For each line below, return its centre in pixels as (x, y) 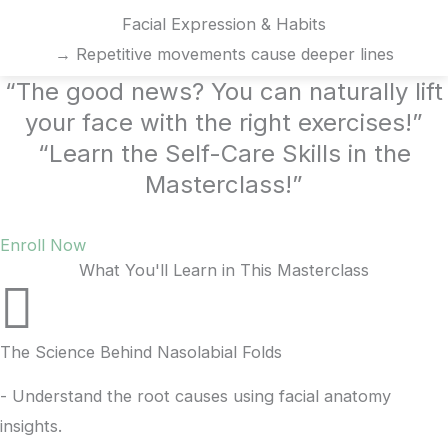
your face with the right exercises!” (224, 122)
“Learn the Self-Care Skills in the (224, 153)
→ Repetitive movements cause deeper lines (224, 54)
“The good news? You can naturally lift (224, 91)
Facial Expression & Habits (224, 24)
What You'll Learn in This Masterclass (224, 270)
